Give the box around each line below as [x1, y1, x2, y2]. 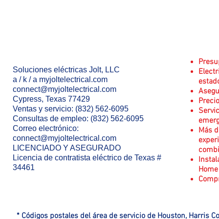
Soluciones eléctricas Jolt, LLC [13, 66, 120, 74]
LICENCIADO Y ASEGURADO [13, 144, 121, 152]
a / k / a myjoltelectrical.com [13, 75, 108, 84]
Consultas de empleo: [13, 114, 90, 123]
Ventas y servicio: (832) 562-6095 [13, 105, 129, 113]
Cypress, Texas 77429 [13, 95, 90, 103]
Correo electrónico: [13, 124, 79, 132]
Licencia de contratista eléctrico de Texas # [13, 153, 161, 162]
